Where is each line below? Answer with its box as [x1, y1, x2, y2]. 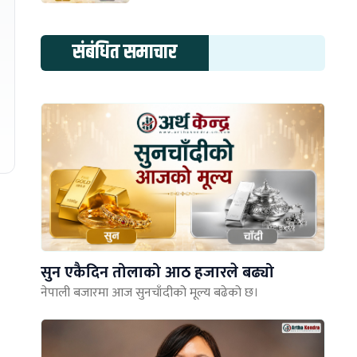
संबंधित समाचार [73, 37, 178, 68]
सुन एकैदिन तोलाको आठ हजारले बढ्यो [41, 259, 275, 287]
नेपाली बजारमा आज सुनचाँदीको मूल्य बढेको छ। [41, 282, 259, 304]
